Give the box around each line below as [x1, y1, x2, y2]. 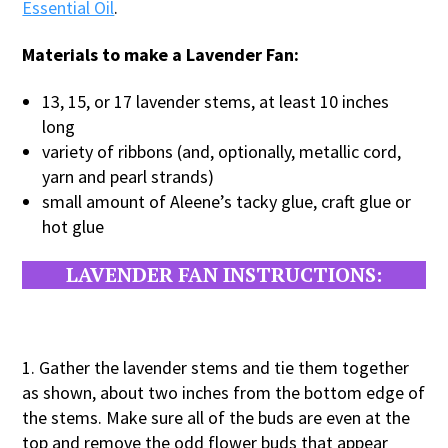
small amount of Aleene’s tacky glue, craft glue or [42, 189, 412, 213]
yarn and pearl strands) [42, 164, 215, 188]
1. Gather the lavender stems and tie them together [22, 355, 410, 379]
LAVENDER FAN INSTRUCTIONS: [66, 260, 382, 288]
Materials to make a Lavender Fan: [22, 42, 300, 66]
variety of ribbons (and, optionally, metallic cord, [42, 139, 402, 163]
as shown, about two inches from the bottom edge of [22, 380, 426, 404]
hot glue [42, 214, 105, 238]
